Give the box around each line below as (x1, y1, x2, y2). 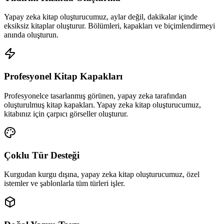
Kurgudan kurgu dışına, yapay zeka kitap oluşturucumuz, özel (4, 170, 199, 179)
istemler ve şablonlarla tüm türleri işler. (4, 179, 125, 188)
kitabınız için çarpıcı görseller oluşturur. (4, 109, 128, 118)
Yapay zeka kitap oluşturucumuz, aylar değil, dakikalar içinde (4, 12, 197, 21)
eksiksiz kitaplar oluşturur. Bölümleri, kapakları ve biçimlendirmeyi (4, 21, 215, 30)
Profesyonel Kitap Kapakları (4, 71, 122, 82)
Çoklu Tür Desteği (4, 149, 79, 160)
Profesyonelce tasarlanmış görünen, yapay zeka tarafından (4, 91, 186, 100)
